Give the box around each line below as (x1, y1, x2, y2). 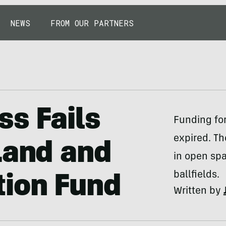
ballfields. (173, 171, 219, 181)
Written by (173, 187, 223, 197)
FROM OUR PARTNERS (50, 17, 134, 28)
